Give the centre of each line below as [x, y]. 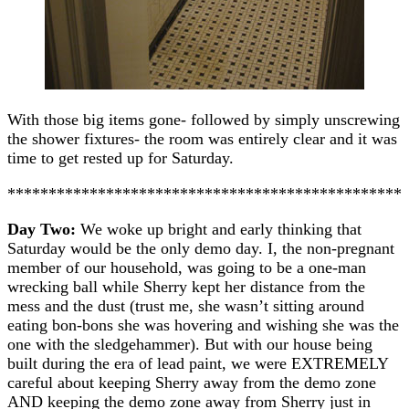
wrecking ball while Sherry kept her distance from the [186, 286]
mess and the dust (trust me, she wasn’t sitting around [186, 305]
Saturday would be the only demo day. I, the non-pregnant [201, 248]
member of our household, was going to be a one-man [187, 267]
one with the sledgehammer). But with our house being [190, 344]
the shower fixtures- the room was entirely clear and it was [202, 138]
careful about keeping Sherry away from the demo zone [192, 382]
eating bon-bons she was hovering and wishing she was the [203, 325]
